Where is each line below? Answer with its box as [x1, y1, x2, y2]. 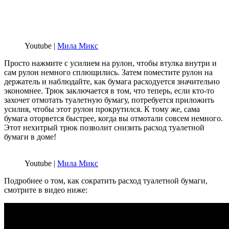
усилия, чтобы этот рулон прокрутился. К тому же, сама [4, 104, 200, 113]
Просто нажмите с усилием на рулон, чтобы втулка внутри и [4, 58, 217, 67]
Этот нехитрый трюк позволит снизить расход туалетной [4, 123, 204, 132]
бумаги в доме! [4, 132, 56, 141]
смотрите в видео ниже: [4, 185, 87, 194]
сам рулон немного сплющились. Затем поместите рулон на [4, 67, 213, 77]
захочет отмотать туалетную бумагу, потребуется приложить [4, 95, 214, 104]
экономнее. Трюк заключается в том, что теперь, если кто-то [4, 86, 214, 95]
